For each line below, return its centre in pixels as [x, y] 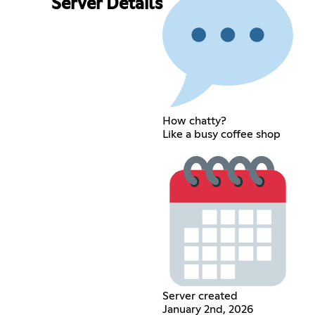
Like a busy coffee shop [221, 134]
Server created [200, 296]
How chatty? [194, 121]
